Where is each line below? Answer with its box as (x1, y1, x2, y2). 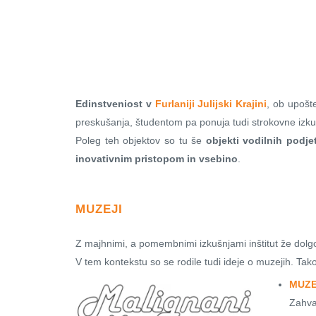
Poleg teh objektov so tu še (75, 135, 206, 147)
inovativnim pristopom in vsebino (75, 153, 238, 165)
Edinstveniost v (75, 98, 155, 110)
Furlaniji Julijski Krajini (154, 98, 267, 110)
